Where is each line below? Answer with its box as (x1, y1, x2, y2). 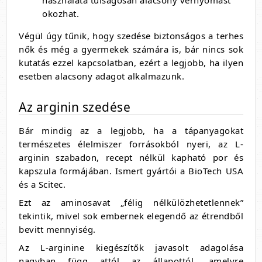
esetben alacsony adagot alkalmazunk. (19, 70, 184, 82)
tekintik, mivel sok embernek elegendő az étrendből (19, 210, 243, 222)
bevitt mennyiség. (19, 223, 96, 235)
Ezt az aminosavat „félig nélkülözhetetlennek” (19, 196, 243, 208)
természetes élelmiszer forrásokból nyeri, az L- (19, 138, 243, 150)
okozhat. (42, 8, 79, 19)
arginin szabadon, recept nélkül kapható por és (19, 151, 243, 163)
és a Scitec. (19, 178, 65, 190)
